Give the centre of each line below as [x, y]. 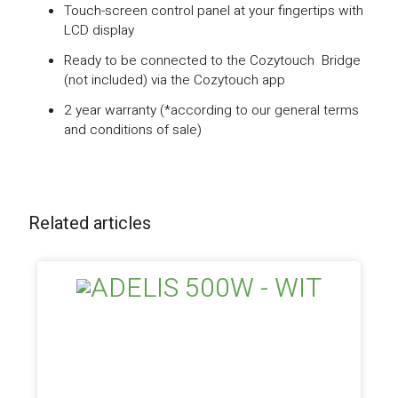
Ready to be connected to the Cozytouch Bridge [213, 60]
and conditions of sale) [133, 130]
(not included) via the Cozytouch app [175, 80]
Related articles [90, 223]
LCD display [99, 30]
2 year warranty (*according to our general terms [212, 110]
